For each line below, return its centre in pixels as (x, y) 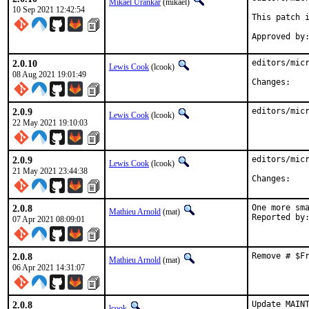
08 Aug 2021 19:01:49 (49, 74)
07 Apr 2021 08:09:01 (49, 219)
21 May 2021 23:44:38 (50, 171)
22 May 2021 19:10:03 (50, 123)
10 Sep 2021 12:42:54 (49, 10)
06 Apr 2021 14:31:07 (49, 268)
